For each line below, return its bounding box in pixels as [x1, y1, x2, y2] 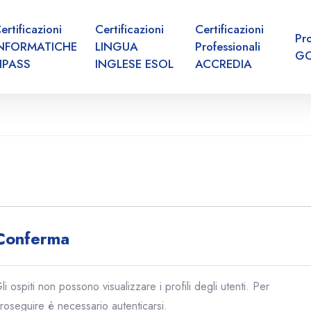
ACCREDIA [194, 56, 252, 72]
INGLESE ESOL [95, 56, 174, 72]
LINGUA [95, 38, 139, 55]
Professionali [194, 38, 260, 55]
